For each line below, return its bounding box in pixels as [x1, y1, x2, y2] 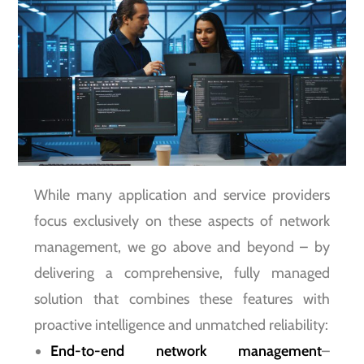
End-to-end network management [50, 341, 322, 360]
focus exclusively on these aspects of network [34, 211, 330, 230]
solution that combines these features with [34, 289, 330, 308]
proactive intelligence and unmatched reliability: [34, 315, 329, 334]
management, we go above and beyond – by [34, 237, 330, 256]
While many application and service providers [34, 185, 330, 204]
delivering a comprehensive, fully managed [34, 263, 330, 282]
